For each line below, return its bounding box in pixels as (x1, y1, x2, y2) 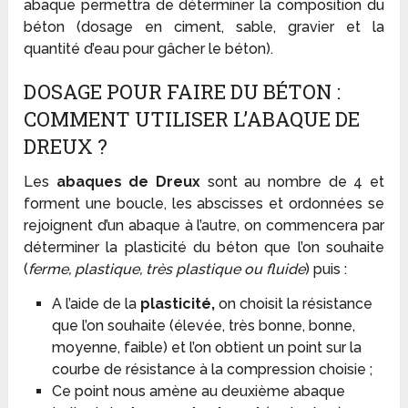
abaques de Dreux (56, 173, 201, 191)
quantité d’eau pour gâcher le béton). (24, 40, 274, 58)
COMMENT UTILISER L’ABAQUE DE (24, 106, 361, 133)
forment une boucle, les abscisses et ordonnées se (24, 195, 384, 213)
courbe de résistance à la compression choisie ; (51, 361, 372, 379)
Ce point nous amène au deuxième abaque (51, 382, 345, 401)
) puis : (305, 260, 348, 279)
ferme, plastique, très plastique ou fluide (28, 260, 306, 279)
